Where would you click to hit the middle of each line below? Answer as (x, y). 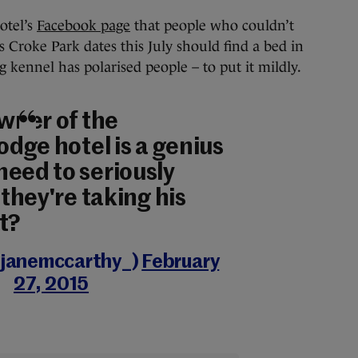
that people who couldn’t (212, 26)
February (181, 262)
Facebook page (84, 26)
